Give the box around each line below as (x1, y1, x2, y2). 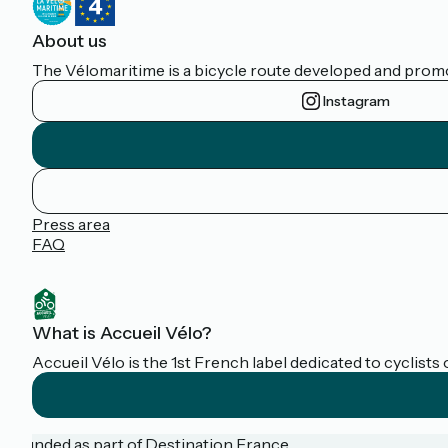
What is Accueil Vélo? (32, 322, 212, 345)
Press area (32, 214, 110, 234)
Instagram (322, 92, 390, 110)
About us (32, 30, 107, 52)
